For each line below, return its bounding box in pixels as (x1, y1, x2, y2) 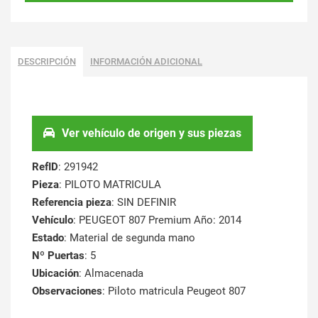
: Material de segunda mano (64, 231, 195, 244)
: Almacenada (79, 266, 143, 280)
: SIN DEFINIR (111, 195, 176, 209)
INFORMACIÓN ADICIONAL (90, 55, 202, 67)
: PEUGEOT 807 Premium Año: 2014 (73, 213, 241, 226)
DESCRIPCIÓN (18, 55, 76, 67)
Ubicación (32, 266, 79, 280)
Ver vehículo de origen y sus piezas (62, 126, 241, 140)
